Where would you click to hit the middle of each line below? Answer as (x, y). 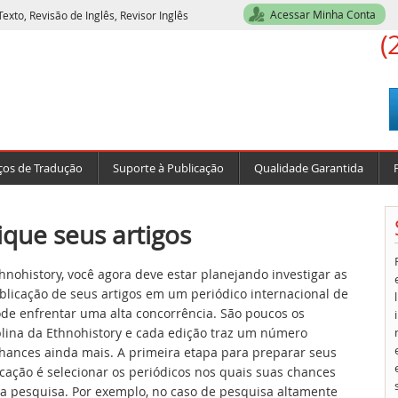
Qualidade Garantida (308, 168)
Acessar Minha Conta (323, 14)
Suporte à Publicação (168, 168)
